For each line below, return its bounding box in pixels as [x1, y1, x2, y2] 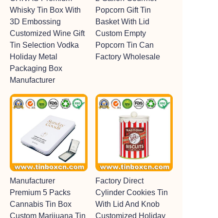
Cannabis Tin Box [10, 200, 72, 208]
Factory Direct [95, 177, 144, 185]
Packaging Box [10, 64, 62, 73]
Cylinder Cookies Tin [95, 188, 168, 197]
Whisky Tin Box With [10, 5, 81, 14]
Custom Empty [95, 29, 146, 37]
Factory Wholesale [95, 52, 160, 61]
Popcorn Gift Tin [95, 5, 151, 14]
